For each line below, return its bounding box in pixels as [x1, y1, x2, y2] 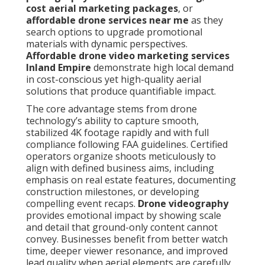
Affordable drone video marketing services [26, 49, 230, 63]
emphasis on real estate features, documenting [26, 173, 236, 187]
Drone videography [138, 197, 228, 211]
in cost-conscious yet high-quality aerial [26, 73, 201, 86]
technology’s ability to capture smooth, [26, 114, 199, 128]
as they [189, 14, 223, 27]
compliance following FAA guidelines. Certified [26, 138, 228, 151]
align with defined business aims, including [26, 161, 214, 175]
